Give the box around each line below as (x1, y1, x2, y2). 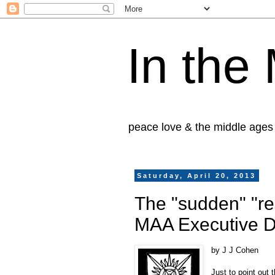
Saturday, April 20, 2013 (137, 172, 257, 179)
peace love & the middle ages (128, 121, 273, 133)
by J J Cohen (211, 245, 259, 255)
